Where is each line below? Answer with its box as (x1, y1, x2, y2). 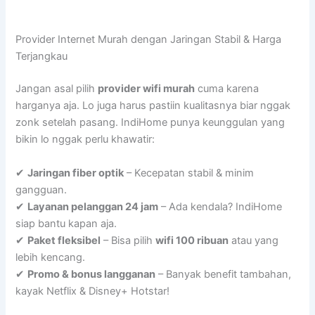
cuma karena (195, 82, 259, 96)
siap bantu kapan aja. (15, 217, 117, 230)
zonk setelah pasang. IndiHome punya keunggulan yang (15, 116, 285, 129)
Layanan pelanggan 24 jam (27, 200, 159, 213)
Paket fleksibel (27, 233, 101, 247)
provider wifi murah (98, 82, 195, 96)
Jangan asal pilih (15, 82, 98, 96)
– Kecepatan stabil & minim (124, 166, 255, 179)
